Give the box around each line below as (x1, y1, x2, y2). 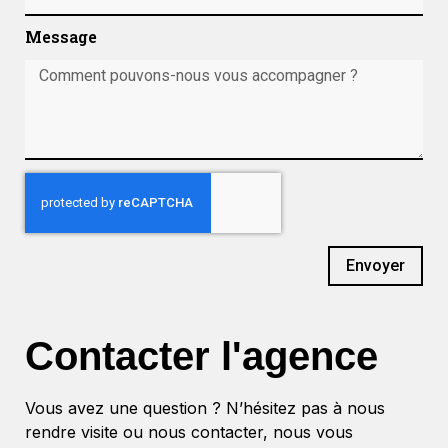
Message (25, 26, 97, 48)
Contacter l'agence (25, 334, 378, 379)
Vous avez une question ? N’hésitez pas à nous (25, 398, 385, 419)
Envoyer (346, 256, 405, 276)
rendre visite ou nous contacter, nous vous (25, 422, 353, 443)
